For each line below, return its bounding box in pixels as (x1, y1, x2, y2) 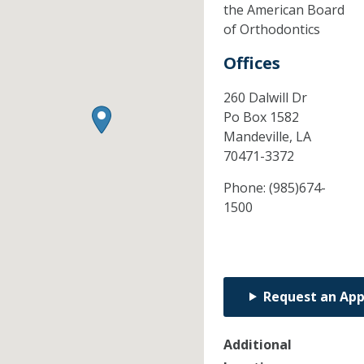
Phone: (223, 178, 269, 197)
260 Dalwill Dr (223, 88, 307, 106)
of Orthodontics (223, 19, 320, 38)
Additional (223, 335, 292, 353)
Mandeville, (223, 127, 296, 145)
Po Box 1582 (223, 107, 299, 126)
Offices (223, 51, 280, 74)
